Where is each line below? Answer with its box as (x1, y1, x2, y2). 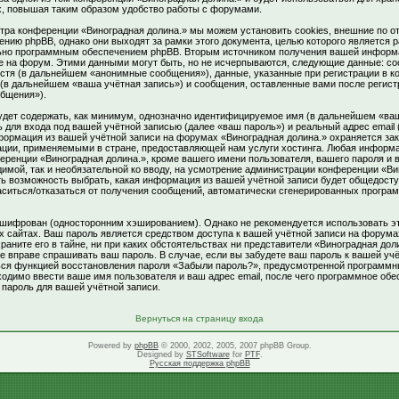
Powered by (87, 341, 134, 350)
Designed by (136, 350, 186, 359)
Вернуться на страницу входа (135, 313, 264, 323)
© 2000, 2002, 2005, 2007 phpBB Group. (158, 341, 312, 350)
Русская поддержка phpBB (149, 359, 250, 368)
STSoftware (185, 350, 230, 359)
